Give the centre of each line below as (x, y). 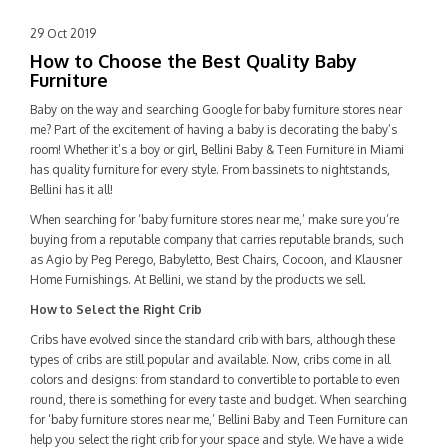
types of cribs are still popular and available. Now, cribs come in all (210, 359)
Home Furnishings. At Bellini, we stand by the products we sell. (198, 279)
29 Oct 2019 (63, 33)
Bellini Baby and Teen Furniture (301, 419)
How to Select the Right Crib (116, 309)
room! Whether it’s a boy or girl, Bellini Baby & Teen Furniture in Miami (217, 149)
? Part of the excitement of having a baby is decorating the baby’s (221, 129)
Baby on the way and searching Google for (146, 109)
